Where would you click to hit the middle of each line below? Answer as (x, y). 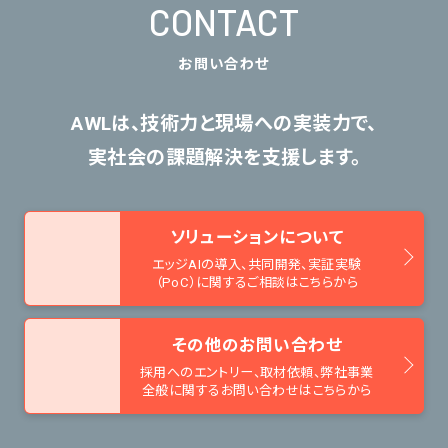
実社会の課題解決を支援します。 (224, 158)
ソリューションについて (257, 237)
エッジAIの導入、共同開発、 (230, 265)
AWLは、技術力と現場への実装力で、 (224, 124)
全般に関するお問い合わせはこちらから (257, 390)
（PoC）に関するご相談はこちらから (257, 283)
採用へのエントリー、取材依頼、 (230, 372)
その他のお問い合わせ (256, 344)
